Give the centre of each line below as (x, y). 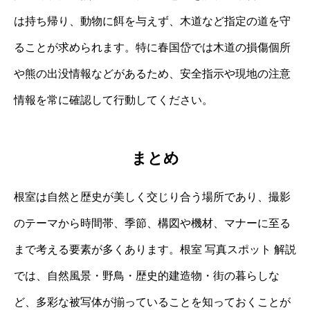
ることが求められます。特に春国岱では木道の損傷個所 (152, 47)
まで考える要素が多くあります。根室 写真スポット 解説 (155, 250)
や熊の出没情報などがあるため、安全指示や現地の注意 (152, 73)
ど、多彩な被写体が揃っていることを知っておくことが (152, 302)
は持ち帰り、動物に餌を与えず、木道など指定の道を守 (152, 21)
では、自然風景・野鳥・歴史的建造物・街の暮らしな (147, 276)
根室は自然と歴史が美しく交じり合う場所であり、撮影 (152, 197)
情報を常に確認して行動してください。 (113, 100)
